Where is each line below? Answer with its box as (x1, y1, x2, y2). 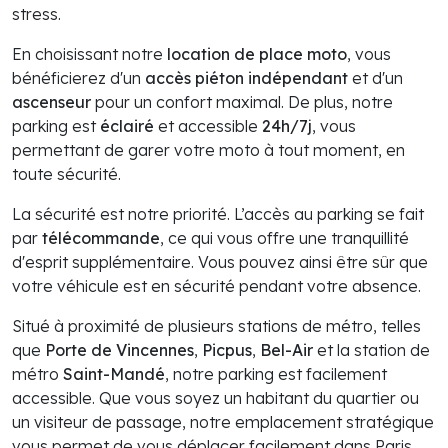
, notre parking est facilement (165, 364, 387, 385)
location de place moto (167, 44, 347, 65)
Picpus (202, 340, 252, 361)
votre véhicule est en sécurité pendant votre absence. (12, 276, 421, 297)
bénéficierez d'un (12, 68, 145, 89)
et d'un (348, 68, 403, 89)
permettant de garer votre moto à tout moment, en (12, 140, 405, 161)
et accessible (154, 116, 262, 137)
